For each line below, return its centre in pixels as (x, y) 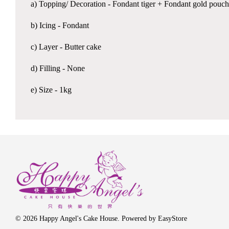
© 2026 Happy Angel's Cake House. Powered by (87, 218)
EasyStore (173, 218)
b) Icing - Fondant (60, 26)
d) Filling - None (58, 68)
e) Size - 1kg (51, 90)
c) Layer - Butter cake (66, 47)
